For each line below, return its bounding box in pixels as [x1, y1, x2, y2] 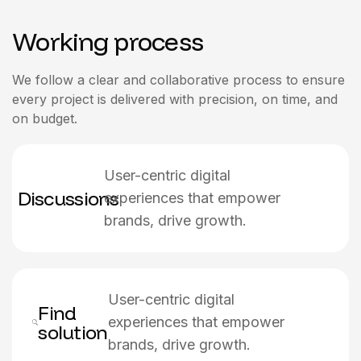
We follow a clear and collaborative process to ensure [12, 72, 345, 89]
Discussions [17, 186, 119, 211]
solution [38, 320, 108, 345]
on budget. [12, 110, 77, 127]
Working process [12, 25, 203, 58]
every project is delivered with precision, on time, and [12, 91, 338, 108]
